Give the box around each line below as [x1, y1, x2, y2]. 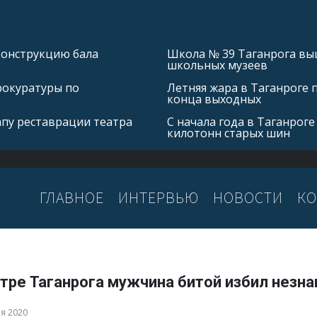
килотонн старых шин [167, 125, 290, 141]
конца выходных [167, 91, 261, 107]
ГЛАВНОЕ [40, 188, 104, 208]
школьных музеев [167, 57, 267, 73]
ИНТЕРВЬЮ [118, 188, 199, 208]
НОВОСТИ [213, 188, 283, 208]
